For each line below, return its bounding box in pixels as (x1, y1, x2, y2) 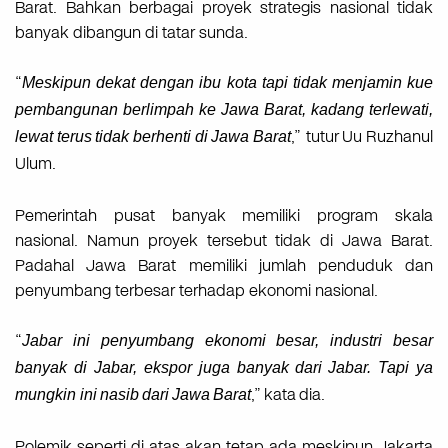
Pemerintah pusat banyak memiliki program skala (15, 204, 433, 228)
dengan (140, 74, 195, 92)
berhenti (133, 128, 192, 146)
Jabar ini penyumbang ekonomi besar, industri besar (22, 332, 433, 350)
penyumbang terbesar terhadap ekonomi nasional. (15, 279, 378, 303)
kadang (311, 101, 364, 119)
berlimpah (123, 101, 194, 119)
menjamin (331, 74, 402, 92)
